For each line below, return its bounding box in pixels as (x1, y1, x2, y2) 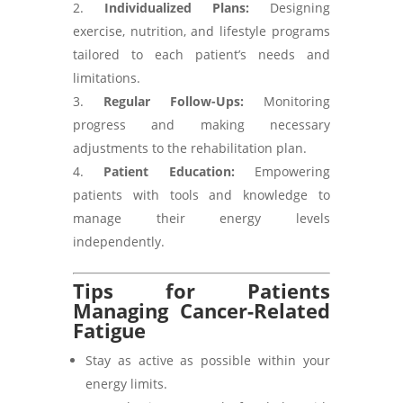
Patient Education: (103, 163, 235, 180)
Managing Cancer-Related (72, 297, 331, 324)
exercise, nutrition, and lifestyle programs (72, 22, 331, 40)
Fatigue (72, 317, 146, 344)
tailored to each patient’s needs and (72, 46, 331, 63)
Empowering (234, 163, 331, 180)
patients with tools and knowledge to (72, 186, 331, 203)
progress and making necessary (72, 116, 331, 133)
